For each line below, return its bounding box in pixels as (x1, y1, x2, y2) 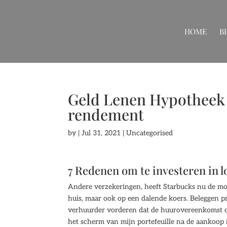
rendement (68, 104, 144, 125)
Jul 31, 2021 (82, 129, 121, 137)
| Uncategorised (121, 129, 173, 137)
